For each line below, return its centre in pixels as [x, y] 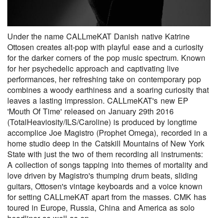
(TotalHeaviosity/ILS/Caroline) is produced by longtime [102, 122]
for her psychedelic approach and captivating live [93, 68]
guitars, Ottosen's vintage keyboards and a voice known [105, 186]
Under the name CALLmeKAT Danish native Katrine [99, 36]
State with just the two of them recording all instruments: [105, 154]
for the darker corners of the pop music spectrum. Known [107, 57]
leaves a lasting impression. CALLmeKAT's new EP [98, 100]
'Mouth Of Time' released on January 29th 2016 [91, 111]
